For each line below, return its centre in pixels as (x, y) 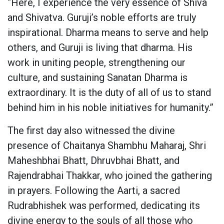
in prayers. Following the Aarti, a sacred (94, 191)
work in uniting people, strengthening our (96, 63)
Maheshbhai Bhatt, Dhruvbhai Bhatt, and (93, 161)
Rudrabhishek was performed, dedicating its (104, 206)
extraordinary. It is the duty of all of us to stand (109, 93)
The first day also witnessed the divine (91, 131)
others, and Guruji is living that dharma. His (100, 48)
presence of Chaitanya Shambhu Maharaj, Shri (107, 146)
